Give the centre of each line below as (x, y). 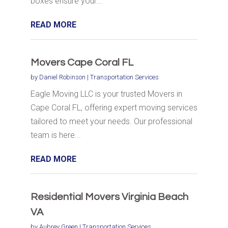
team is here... (55, 135)
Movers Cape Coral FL (82, 63)
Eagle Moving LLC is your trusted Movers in (106, 94)
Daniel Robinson (62, 77)
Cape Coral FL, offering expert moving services (114, 108)
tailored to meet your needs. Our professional (111, 122)
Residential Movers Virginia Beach (109, 197)
